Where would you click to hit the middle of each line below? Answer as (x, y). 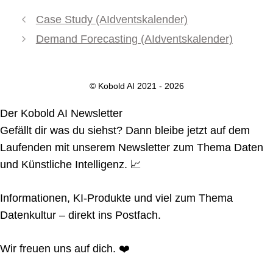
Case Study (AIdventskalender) (112, 20)
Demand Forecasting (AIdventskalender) (134, 39)
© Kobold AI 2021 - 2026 (136, 86)
